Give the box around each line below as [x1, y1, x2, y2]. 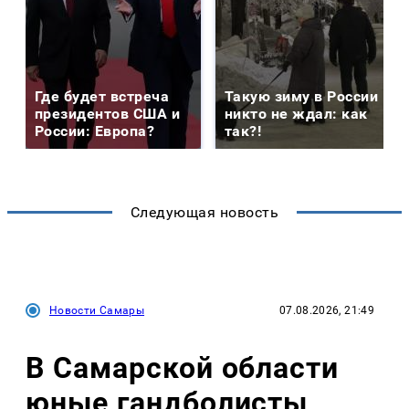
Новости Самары [49, 303, 145, 317]
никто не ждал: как [225, 104, 368, 122]
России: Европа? [35, 121, 155, 140]
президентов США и [35, 104, 181, 122]
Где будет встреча [35, 87, 170, 105]
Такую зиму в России [225, 87, 379, 105]
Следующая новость [130, 203, 279, 221]
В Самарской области [26, 351, 340, 386]
